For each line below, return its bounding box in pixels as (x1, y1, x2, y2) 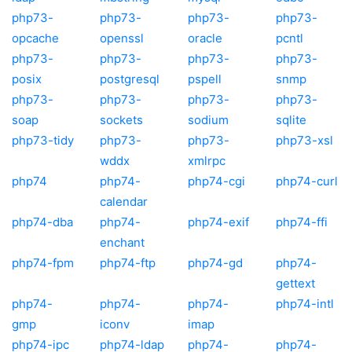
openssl (100, 30, 144, 46)
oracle (188, 30, 222, 46)
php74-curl (276, 173, 338, 189)
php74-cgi (188, 173, 245, 189)
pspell (188, 71, 222, 86)
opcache (12, 30, 59, 46)
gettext (276, 275, 315, 291)
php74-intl (276, 295, 334, 311)
